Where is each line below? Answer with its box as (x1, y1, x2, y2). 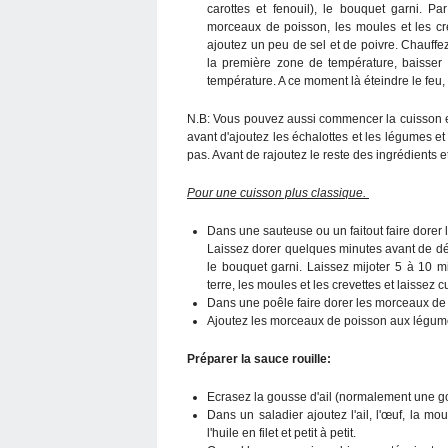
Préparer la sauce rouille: (187, 351, 331, 366)
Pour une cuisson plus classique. (187, 185, 369, 200)
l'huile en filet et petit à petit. (207, 425, 359, 440)
